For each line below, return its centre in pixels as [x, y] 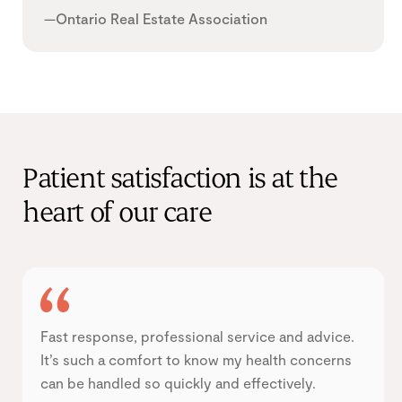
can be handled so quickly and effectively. [178, 382]
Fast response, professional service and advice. [197, 336]
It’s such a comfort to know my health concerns [196, 359]
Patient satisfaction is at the [180, 179]
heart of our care [117, 214]
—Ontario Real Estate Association [156, 18]
